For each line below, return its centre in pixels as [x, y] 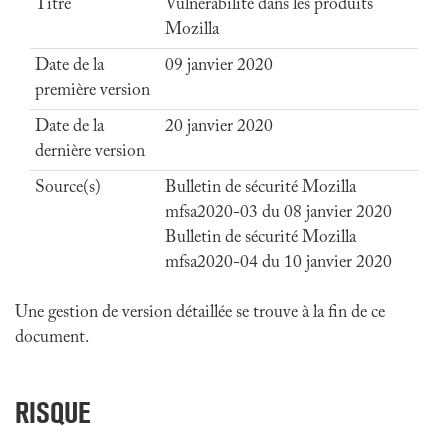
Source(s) [68, 188]
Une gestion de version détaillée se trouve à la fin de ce [200, 313]
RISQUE [53, 412]
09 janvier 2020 [219, 66]
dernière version [90, 152]
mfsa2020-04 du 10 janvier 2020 [278, 263]
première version [92, 91]
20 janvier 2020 [219, 127]
